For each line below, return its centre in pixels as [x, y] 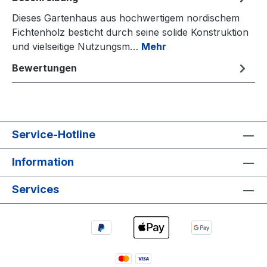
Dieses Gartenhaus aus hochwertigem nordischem [126, 18]
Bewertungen [44, 68]
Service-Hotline [54, 134]
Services [35, 189]
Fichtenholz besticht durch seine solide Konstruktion [130, 32]
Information [43, 162]
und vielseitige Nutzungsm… [77, 46]
